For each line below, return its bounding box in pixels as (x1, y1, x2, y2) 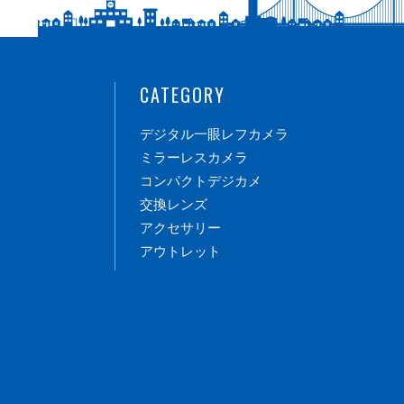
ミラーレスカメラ (140, 150, 248, 166)
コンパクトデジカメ (140, 173, 262, 189)
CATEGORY (140, 81, 225, 108)
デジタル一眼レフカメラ (140, 126, 289, 142)
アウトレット (140, 243, 221, 260)
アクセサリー (140, 220, 221, 236)
